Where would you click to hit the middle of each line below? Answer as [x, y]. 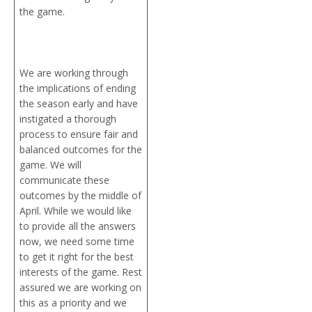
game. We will [50, 164]
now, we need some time [77, 241]
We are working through [74, 72]
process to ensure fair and [79, 134]
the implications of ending [78, 88]
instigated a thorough [68, 118]
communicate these [64, 180]
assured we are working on [80, 287]
